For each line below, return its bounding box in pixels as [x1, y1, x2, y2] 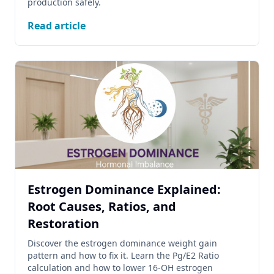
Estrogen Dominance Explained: [28, 181, 221, 198]
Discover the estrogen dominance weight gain [28, 237, 217, 249]
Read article [28, 19, 86, 32]
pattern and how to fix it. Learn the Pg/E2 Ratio [28, 250, 219, 261]
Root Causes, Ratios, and [28, 198, 176, 215]
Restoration [28, 215, 99, 232]
